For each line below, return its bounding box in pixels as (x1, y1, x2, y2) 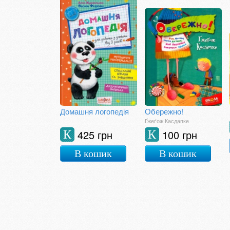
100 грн (162, 127, 197, 142)
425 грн (78, 127, 112, 142)
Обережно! (145, 106, 183, 117)
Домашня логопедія (60, 106, 129, 117)
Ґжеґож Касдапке (145, 117, 189, 125)
